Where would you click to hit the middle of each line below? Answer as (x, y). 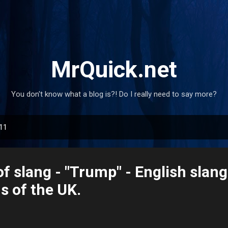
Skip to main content (114, 13)
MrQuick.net (114, 69)
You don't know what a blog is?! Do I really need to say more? (114, 94)
